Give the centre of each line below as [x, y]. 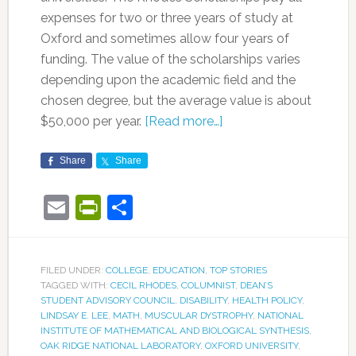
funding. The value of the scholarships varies [170, 59]
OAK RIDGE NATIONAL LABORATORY [120, 346]
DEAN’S [256, 285]
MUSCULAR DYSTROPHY [198, 315]
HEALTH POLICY [267, 300]
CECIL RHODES [143, 285]
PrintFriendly [174, 207]
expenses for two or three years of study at [166, 18]
